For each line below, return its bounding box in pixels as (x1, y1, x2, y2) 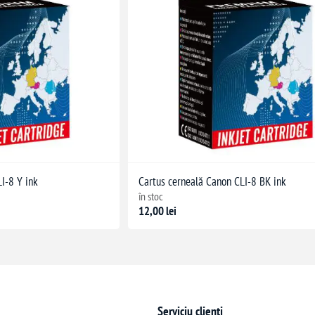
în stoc (139, 189, 164, 204)
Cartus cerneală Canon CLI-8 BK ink (139, 174, 287, 190)
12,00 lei (139, 203, 177, 219)
